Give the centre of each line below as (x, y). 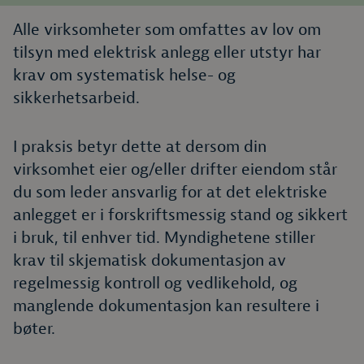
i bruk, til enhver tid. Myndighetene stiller (164, 238)
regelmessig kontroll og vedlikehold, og (155, 283)
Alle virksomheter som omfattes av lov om (167, 30)
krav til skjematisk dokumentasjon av (149, 260)
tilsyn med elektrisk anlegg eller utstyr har (167, 52)
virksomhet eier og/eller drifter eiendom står (175, 169)
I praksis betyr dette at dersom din (140, 147)
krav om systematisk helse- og (124, 75)
